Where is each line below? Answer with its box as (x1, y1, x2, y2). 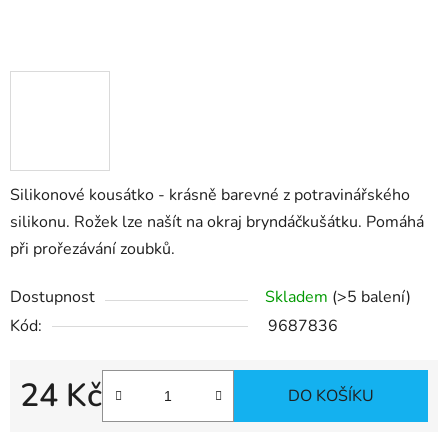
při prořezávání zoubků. (10, 238, 175, 261)
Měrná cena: (19, 416, 106, 439)
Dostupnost (10, 286, 95, 309)
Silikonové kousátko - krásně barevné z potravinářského (10, 184, 410, 207)
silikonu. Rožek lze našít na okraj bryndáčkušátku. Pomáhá (10, 211, 424, 234)
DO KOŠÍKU (288, 385, 374, 408)
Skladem (265, 286, 332, 309)
